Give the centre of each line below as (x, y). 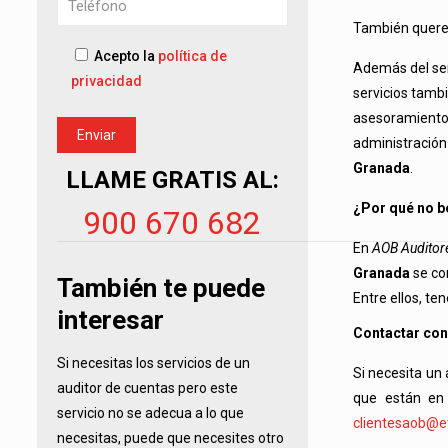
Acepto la (126, 56)
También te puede (161, 288)
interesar (110, 320)
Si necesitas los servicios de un (153, 363)
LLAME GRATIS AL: (172, 180)
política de (192, 56)
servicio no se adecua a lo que (150, 413)
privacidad (106, 81)
